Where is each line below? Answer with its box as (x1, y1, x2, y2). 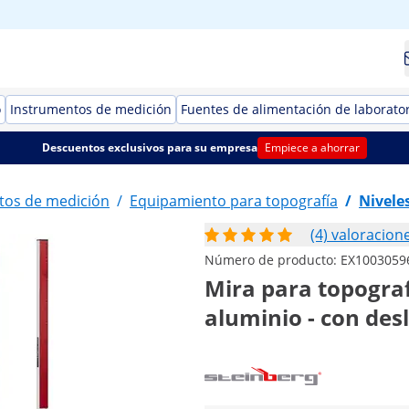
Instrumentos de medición (10, 100, 172, 118)
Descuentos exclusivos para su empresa (41, 140, 257, 155)
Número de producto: (204, 251, 341, 268)
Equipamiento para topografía (130, 191, 338, 211)
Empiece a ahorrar (264, 140, 360, 155)
